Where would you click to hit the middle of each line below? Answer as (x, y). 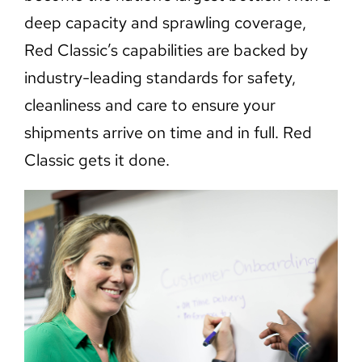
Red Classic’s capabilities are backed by (166, 50)
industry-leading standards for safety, (160, 77)
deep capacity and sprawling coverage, (165, 22)
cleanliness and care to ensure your (149, 105)
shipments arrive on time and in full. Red (168, 132)
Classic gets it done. (97, 160)
